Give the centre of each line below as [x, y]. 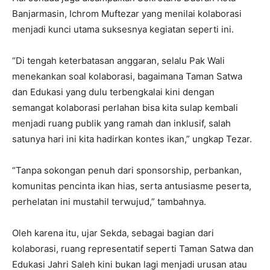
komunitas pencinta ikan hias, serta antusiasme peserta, [132, 186]
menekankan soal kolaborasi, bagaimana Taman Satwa [127, 76]
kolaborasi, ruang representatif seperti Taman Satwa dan [133, 248]
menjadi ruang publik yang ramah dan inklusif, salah [121, 123]
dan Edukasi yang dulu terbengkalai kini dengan [113, 92]
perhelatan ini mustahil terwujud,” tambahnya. [109, 201]
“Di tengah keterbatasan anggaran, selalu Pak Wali [118, 60]
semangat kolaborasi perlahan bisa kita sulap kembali [125, 107]
